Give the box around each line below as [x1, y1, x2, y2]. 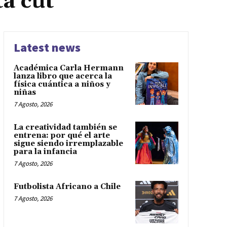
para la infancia [13, 146, 77, 157]
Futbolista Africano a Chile [13, 181, 121, 192]
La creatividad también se [13, 122, 117, 132]
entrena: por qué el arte [13, 130, 110, 140]
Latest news [13, 39, 81, 55]
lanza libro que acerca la [13, 71, 112, 81]
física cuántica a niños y [13, 79, 110, 89]
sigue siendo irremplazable [13, 138, 123, 148]
